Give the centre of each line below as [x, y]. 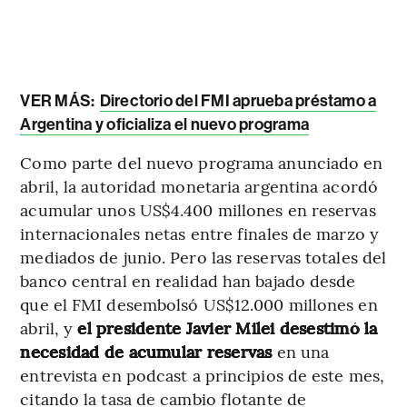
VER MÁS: [59, 101]
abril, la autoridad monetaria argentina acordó [199, 186]
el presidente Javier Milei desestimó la [228, 328]
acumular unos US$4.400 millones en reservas [198, 210]
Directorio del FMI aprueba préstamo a [238, 101]
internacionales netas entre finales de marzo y [199, 233]
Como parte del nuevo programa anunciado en [202, 163]
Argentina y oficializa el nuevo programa [164, 125]
